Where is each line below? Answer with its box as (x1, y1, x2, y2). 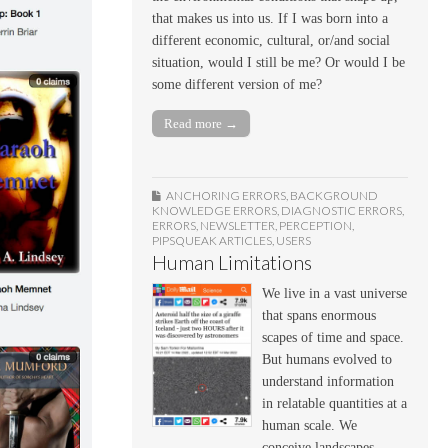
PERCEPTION (279, 217, 352, 233)
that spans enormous (262, 307, 376, 323)
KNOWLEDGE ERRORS (152, 202, 277, 218)
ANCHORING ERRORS (166, 187, 286, 203)
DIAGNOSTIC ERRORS (281, 202, 402, 218)
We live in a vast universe (262, 285, 407, 301)
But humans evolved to (262, 351, 392, 367)
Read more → (164, 115, 238, 131)
